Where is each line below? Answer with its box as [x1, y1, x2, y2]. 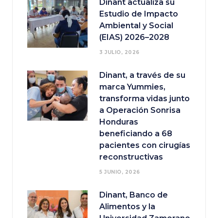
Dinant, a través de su [99, 71, 185, 80]
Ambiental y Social [99, 21, 173, 31]
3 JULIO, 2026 [99, 49, 140, 56]
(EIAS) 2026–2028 [99, 33, 169, 42]
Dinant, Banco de [99, 190, 168, 200]
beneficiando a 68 [99, 129, 172, 139]
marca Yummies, [99, 82, 165, 92]
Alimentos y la [99, 202, 155, 212]
